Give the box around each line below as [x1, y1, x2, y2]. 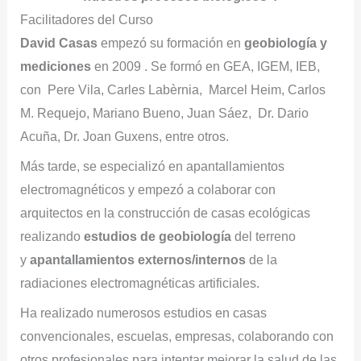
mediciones [19, 60, 91, 73]
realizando [19, 230, 84, 243]
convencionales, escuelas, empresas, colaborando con [19, 330, 334, 343]
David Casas [19, 36, 98, 50]
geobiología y [243, 36, 327, 50]
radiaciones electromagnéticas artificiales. [19, 276, 259, 290]
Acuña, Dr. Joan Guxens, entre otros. [19, 130, 229, 143]
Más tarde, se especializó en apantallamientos [19, 160, 284, 173]
